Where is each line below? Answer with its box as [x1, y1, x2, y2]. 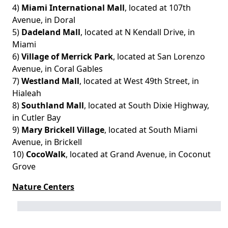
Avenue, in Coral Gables [12, 63, 103, 75]
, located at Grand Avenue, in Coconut [66, 149, 211, 160]
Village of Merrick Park [21, 51, 113, 63]
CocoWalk [26, 149, 66, 160]
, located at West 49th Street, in [79, 75, 199, 87]
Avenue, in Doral [12, 14, 75, 26]
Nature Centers [12, 181, 74, 193]
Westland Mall [21, 75, 79, 87]
